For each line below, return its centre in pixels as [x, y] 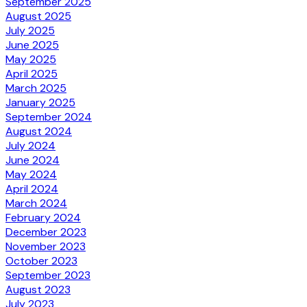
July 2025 [30, 30]
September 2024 [49, 116]
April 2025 [32, 73]
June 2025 [32, 45]
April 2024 [32, 188]
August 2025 [38, 16]
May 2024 [31, 174]
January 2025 [40, 102]
